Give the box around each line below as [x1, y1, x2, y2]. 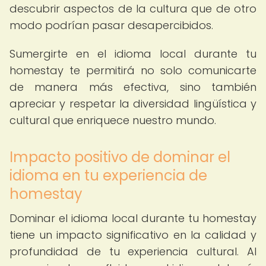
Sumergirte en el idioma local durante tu [9, 46, 256, 61]
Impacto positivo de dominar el [9, 147, 230, 167]
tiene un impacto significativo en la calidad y [9, 227, 256, 242]
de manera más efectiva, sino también [9, 80, 256, 94]
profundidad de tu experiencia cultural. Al [9, 244, 256, 259]
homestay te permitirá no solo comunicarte [9, 63, 256, 78]
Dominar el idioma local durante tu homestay [9, 211, 256, 226]
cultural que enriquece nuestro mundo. [9, 113, 216, 128]
